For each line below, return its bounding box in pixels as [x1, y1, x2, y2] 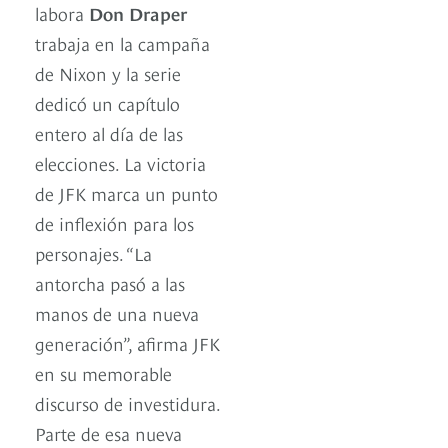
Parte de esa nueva [35, 420, 182, 446]
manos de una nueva [35, 300, 199, 326]
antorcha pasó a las [35, 270, 185, 296]
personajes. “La [35, 240, 152, 266]
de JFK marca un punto [35, 180, 218, 206]
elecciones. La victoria [35, 150, 206, 176]
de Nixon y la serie [35, 60, 181, 86]
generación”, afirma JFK [35, 330, 220, 356]
